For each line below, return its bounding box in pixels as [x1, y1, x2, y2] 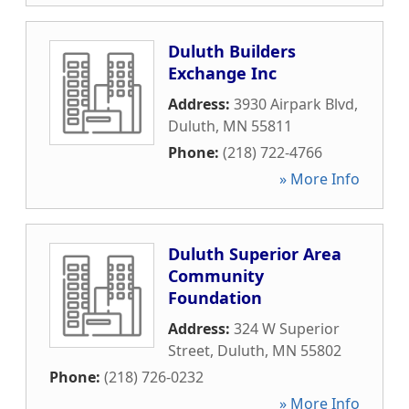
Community [168, 265, 264, 287]
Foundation [168, 287, 262, 309]
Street [168, 341, 210, 361]
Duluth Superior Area [168, 243, 341, 265]
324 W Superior [234, 319, 340, 339]
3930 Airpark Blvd [234, 94, 354, 114]
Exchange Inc [168, 62, 277, 84]
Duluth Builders [168, 40, 296, 62]
